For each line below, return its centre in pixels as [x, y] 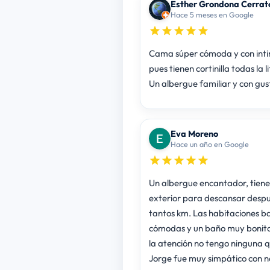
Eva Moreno [194, 133]
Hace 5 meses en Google [212, 14]
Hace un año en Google [209, 144]
